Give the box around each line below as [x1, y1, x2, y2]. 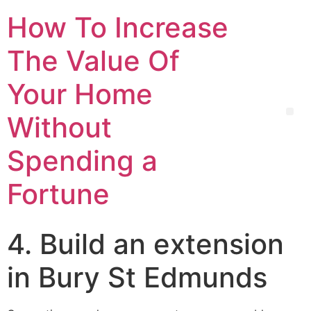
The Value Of [7, 44, 180, 78]
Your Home [7, 77, 153, 111]
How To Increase [7, 10, 228, 44]
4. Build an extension [7, 227, 284, 261]
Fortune [7, 177, 110, 211]
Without [7, 110, 112, 144]
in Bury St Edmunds [7, 260, 267, 294]
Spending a [7, 144, 158, 178]
